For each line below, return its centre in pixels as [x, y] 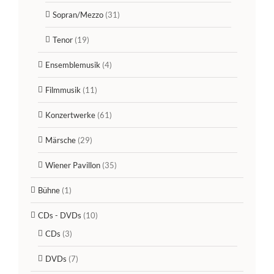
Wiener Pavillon [73, 165]
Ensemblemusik [73, 65]
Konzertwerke [70, 115]
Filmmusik [63, 90]
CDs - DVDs [60, 216]
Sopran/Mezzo [78, 15]
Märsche [61, 140]
